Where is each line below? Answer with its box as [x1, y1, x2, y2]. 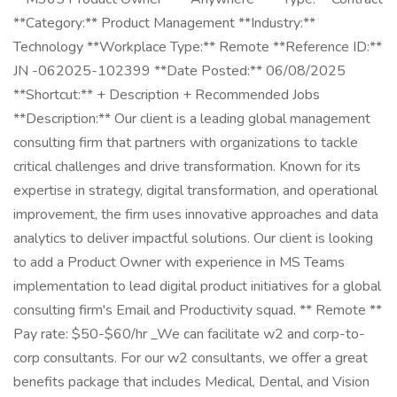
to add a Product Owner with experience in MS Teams [13, 253, 345, 272]
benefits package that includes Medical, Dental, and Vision [13, 372, 370, 392]
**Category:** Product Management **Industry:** [13, 13, 315, 33]
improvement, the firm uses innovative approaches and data [13, 205, 378, 224]
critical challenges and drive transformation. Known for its [13, 157, 361, 176]
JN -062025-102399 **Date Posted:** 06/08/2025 [13, 61, 346, 81]
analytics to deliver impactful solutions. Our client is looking [13, 229, 373, 248]
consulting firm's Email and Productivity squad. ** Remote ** [13, 300, 382, 320]
